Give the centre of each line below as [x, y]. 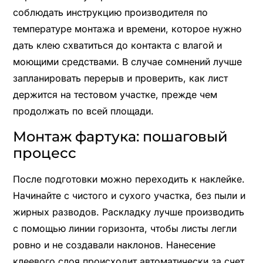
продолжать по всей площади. [83, 111]
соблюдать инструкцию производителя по [110, 12]
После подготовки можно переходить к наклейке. [129, 179]
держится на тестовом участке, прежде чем [115, 94]
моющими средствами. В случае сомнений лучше [127, 61]
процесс [44, 153]
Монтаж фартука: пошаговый [120, 136]
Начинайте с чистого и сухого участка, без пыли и [129, 195]
